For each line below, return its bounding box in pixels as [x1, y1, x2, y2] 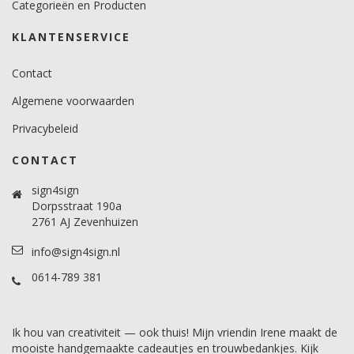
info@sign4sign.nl [32, 244, 120, 259]
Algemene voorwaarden [12, 93, 134, 108]
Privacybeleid [12, 121, 78, 136]
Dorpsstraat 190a [32, 198, 122, 213]
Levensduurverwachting [31, 2, 145, 13]
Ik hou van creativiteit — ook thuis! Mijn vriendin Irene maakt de [12, 325, 337, 340]
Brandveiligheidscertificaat [31, 51, 159, 63]
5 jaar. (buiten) [31, 18, 97, 30]
